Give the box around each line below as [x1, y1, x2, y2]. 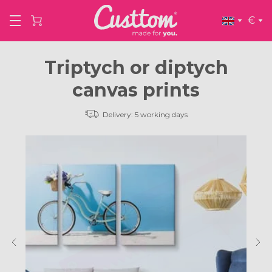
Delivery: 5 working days [103, 110, 188, 119]
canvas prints [72, 79, 200, 101]
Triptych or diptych [44, 56, 228, 79]
